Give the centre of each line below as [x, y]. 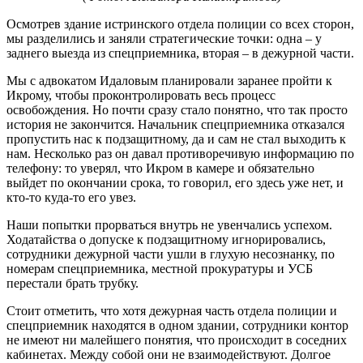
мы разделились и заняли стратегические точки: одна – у [164, 38]
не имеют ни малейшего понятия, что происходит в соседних [177, 340]
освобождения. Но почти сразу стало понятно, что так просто [177, 109]
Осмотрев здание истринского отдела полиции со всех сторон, [180, 23]
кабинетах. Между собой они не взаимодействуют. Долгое [169, 354]
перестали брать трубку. [73, 283]
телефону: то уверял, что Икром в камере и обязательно [160, 168]
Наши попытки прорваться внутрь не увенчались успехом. [169, 224]
